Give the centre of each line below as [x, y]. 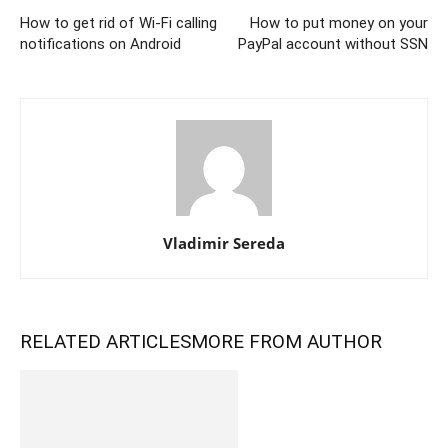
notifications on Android [100, 44]
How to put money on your [339, 23]
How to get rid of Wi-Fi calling [118, 23]
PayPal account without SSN [333, 44]
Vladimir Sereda [224, 243]
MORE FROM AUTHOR [286, 342]
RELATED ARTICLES [105, 342]
